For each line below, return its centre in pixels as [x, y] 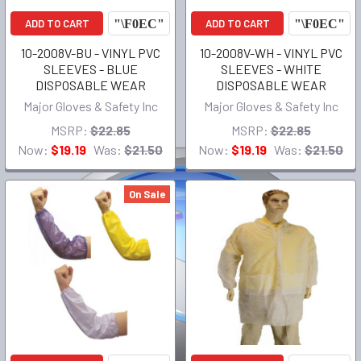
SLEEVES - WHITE [271, 69]
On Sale [147, 194]
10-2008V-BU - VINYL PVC [90, 53]
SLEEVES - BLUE [90, 69]
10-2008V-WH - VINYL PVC [271, 53]
